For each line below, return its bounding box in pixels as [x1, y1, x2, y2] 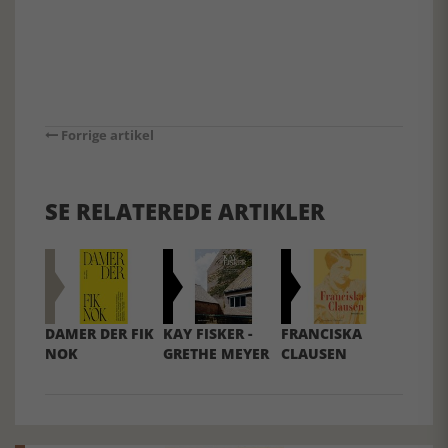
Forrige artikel [58, 126, 154, 144]
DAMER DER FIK [45, 324, 154, 344]
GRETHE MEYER [163, 344, 270, 364]
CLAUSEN [281, 344, 348, 364]
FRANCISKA [281, 324, 363, 344]
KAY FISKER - [163, 324, 253, 344]
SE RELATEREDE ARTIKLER [45, 196, 325, 226]
